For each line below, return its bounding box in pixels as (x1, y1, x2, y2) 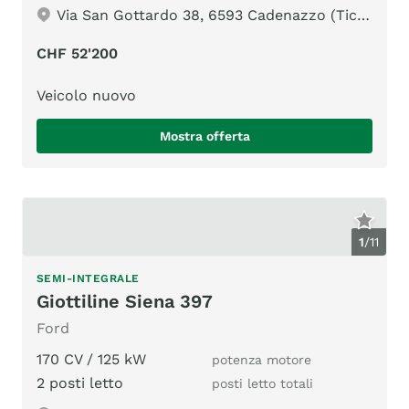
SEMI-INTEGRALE (37, 272, 140, 286)
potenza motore (212, 352, 311, 368)
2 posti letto (37, 374, 123, 393)
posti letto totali (212, 376, 313, 392)
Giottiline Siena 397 (37, 290, 213, 313)
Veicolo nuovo (37, 86, 136, 104)
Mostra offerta (159, 128, 250, 143)
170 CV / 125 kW (37, 351, 146, 369)
